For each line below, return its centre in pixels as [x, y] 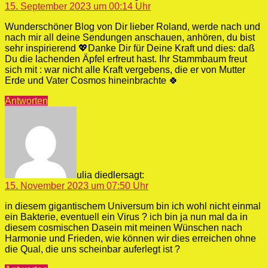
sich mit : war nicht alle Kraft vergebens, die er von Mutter [125, 69]
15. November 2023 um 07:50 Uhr [77, 185]
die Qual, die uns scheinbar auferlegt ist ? [92, 249]
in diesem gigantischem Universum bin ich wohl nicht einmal [133, 206]
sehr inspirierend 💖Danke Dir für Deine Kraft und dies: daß [130, 48]
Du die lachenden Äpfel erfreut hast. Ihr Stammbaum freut [126, 59]
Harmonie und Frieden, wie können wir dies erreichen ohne [130, 238]
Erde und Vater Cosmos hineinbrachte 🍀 [92, 80]
